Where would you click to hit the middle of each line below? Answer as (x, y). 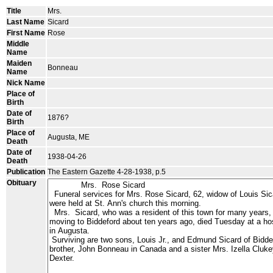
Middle (18, 44)
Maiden (19, 63)
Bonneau (63, 68)
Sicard (58, 22)
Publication (26, 172)
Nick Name (26, 83)
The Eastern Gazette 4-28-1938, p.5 (107, 172)
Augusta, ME (69, 137)
